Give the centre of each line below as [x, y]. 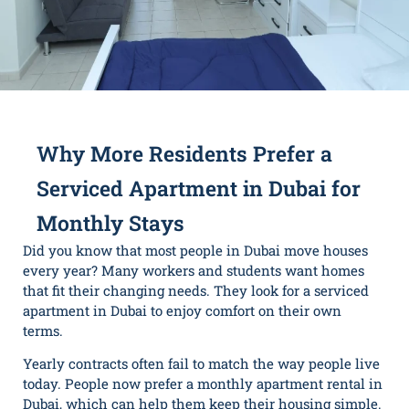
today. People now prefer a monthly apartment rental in [203, 383]
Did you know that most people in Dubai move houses [195, 250]
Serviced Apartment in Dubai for [199, 188]
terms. [45, 330]
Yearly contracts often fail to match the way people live [201, 363]
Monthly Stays [110, 222]
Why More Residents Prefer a [184, 153]
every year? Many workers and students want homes [194, 270]
